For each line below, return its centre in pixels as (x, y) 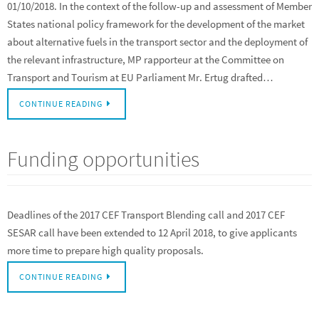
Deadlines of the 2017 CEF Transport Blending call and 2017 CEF (146, 214)
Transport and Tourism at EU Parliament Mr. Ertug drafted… (140, 77)
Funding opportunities (103, 158)
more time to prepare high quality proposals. (108, 250)
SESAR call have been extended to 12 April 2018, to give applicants (152, 232)
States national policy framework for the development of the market (156, 23)
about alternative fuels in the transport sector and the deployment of (157, 41)
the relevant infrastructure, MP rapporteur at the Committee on (146, 59)
